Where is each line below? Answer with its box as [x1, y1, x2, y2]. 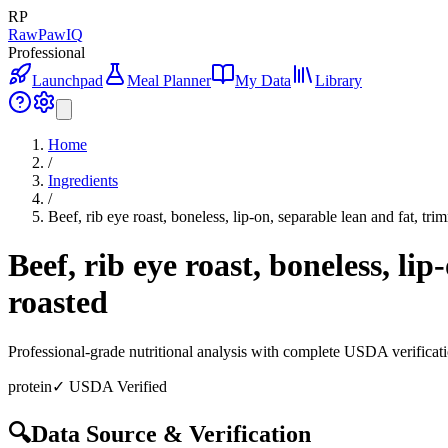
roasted [8, 284, 108, 321]
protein [8, 377, 52, 395]
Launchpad [32, 72, 103, 89]
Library [315, 72, 362, 89]
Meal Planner [127, 72, 211, 89]
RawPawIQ [8, 26, 83, 43]
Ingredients [48, 172, 118, 189]
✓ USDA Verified [52, 377, 167, 395]
